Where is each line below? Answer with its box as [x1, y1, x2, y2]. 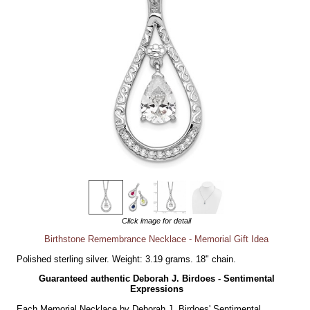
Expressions [129, 284, 183, 295]
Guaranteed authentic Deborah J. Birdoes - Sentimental [38, 273, 275, 284]
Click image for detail [122, 216, 192, 225]
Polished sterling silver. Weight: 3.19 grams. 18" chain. [17, 254, 237, 265]
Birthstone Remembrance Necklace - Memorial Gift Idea [44, 233, 269, 244]
